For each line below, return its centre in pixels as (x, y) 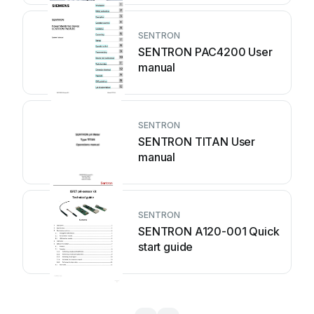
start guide (166, 247)
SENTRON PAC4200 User (205, 52)
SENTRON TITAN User (197, 142)
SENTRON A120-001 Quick (209, 231)
